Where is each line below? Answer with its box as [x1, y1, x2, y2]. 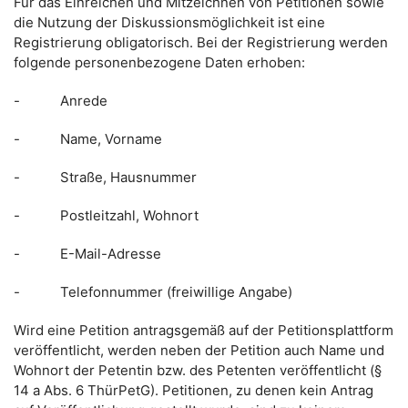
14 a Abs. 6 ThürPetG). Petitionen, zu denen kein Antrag [14, 382, 373, 399]
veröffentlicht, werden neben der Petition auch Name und [14, 342, 384, 359]
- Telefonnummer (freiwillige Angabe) [14, 283, 292, 301]
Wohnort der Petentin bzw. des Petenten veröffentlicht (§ [14, 362, 382, 379]
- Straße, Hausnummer [14, 168, 197, 186]
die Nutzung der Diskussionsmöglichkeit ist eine [14, 14, 325, 31]
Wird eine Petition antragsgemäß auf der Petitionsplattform [14, 321, 393, 339]
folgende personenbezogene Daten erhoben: [14, 54, 305, 71]
